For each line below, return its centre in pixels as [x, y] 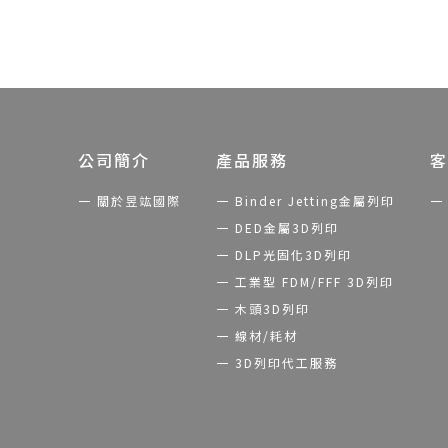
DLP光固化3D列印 [293, 254]
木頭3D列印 [272, 308]
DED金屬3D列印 [286, 227]
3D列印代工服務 [286, 362]
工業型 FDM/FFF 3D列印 [314, 281]
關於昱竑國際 [138, 200]
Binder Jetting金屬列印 [314, 200]
